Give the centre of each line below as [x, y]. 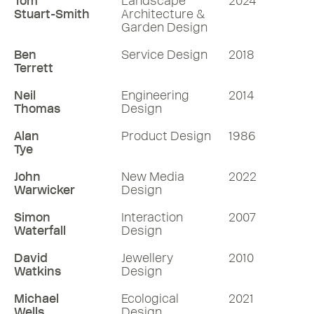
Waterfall [40, 231]
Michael [36, 299]
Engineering [155, 95]
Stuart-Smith [52, 14]
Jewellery [147, 258]
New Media [153, 177]
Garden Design [164, 27]
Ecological [150, 299]
